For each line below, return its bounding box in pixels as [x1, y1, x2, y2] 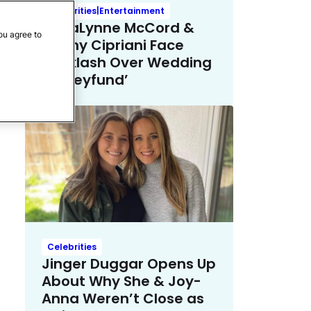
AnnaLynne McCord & [42, 17, 194, 37]
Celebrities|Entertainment [47, 4, 165, 17]
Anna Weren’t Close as [42, 289, 204, 309]
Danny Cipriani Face [42, 35, 184, 55]
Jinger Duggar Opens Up [42, 254, 216, 274]
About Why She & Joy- [42, 271, 201, 292]
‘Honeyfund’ [42, 69, 128, 90]
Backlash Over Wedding [42, 52, 212, 72]
